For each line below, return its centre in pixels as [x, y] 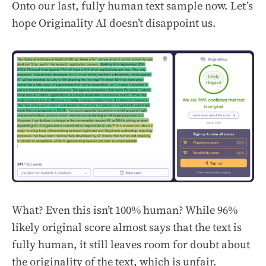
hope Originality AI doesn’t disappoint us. [114, 23]
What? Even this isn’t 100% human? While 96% [125, 210]
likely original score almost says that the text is [127, 227]
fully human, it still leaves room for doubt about [131, 245]
